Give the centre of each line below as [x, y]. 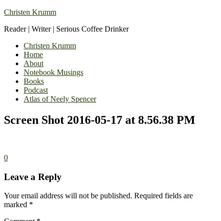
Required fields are [164, 196]
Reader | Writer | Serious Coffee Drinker [66, 29]
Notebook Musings [54, 72]
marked [17, 205]
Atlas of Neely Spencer [60, 99]
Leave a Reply [33, 177]
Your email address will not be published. [68, 196]
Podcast [36, 90]
